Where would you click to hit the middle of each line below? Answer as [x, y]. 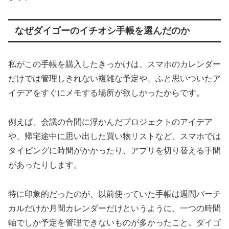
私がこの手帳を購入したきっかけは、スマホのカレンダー [114, 64]
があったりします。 [45, 165]
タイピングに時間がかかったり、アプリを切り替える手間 [114, 150]
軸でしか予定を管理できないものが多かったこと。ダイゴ [114, 222]
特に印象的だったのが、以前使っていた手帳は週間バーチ [114, 194]
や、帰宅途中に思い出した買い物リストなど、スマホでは [114, 136]
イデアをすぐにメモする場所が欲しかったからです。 [106, 93]
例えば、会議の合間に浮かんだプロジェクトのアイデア [110, 122]
